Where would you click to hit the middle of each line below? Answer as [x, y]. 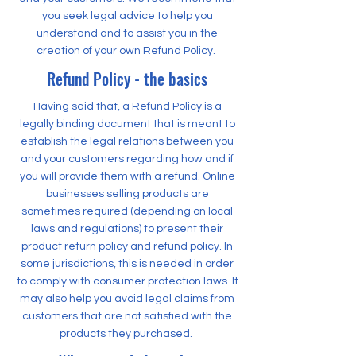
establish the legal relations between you [127, 141]
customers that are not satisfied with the [127, 316]
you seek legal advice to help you [127, 16]
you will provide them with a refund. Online [127, 176]
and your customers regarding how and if [127, 159]
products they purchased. [127, 334]
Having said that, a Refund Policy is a [127, 106]
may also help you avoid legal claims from [127, 299]
